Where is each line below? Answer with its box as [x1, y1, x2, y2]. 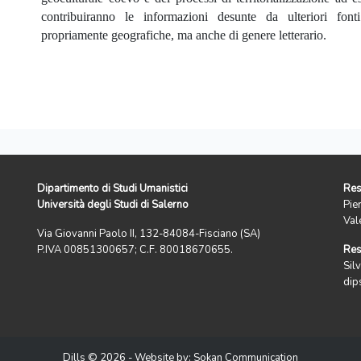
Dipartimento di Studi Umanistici [37, 181, 188, 197]
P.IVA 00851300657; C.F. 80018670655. [37, 243, 233, 258]
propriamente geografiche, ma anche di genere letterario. [41, 28, 327, 43]
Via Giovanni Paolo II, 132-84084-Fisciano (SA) [37, 226, 260, 242]
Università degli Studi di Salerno [37, 197, 189, 213]
